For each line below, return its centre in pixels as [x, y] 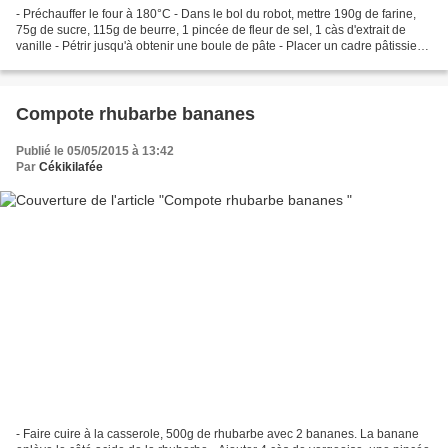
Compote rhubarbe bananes [135, 113]
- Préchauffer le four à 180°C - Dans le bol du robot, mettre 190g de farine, [216, 13]
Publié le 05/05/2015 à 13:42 [95, 150]
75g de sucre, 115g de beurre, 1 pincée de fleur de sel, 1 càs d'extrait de [211, 29]
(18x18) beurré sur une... [83, 61]
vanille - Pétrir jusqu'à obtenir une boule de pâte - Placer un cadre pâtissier [218, 45]
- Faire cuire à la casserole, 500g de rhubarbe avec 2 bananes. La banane [217, 434]
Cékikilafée [71, 166]
